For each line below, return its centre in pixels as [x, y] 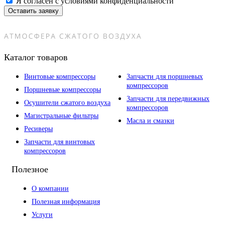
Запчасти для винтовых [60, 142]
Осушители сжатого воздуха [67, 103]
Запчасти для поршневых [165, 77]
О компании [50, 189]
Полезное [30, 170]
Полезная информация [66, 202]
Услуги [42, 215]
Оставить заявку [33, 11]
